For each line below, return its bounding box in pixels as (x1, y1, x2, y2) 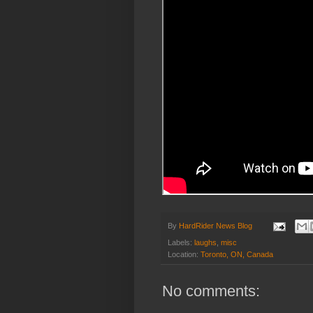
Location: (168, 250, 201, 259)
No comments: (162, 282, 260, 300)
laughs (194, 238, 217, 247)
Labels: (168, 238, 194, 247)
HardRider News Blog (179, 221, 252, 230)
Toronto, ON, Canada (201, 250, 273, 259)
